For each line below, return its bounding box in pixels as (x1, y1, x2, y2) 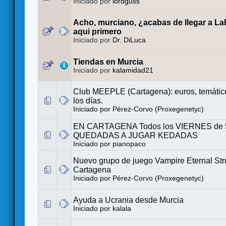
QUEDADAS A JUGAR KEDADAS (73, 131, 198, 140)
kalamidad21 (112, 67, 153, 75)
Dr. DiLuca (112, 36, 146, 44)
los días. (73, 96, 103, 105)
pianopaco (112, 140, 146, 148)
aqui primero (73, 27, 122, 36)
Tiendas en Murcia (73, 58, 143, 67)
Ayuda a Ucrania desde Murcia (73, 196, 184, 205)
